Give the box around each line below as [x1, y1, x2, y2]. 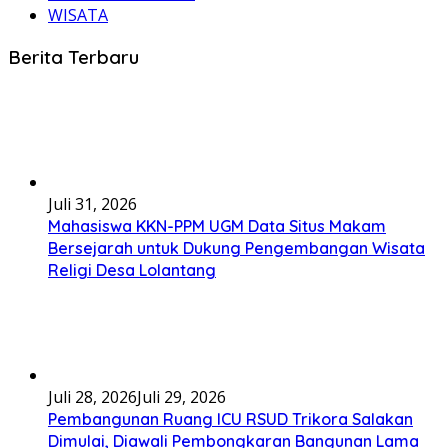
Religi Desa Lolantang [48, 259, 216, 280]
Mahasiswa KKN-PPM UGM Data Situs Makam [48, 215, 386, 236]
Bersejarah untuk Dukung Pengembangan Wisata [48, 237, 425, 258]
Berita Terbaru [8, 44, 139, 69]
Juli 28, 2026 [48, 385, 137, 408]
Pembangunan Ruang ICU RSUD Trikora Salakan [48, 408, 413, 429]
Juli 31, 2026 [48, 192, 137, 215]
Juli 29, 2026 [137, 385, 226, 408]
